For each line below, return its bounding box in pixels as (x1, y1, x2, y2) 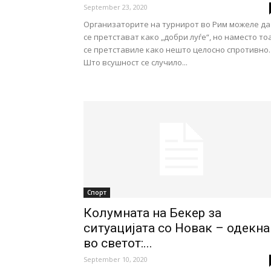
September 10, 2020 (83, 255, 148, 264)
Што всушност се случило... (83, 57, 188, 68)
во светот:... (83, 236, 152, 250)
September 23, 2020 (83, 2, 148, 11)
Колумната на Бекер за (83, 206, 221, 220)
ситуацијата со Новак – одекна (83, 221, 270, 235)
